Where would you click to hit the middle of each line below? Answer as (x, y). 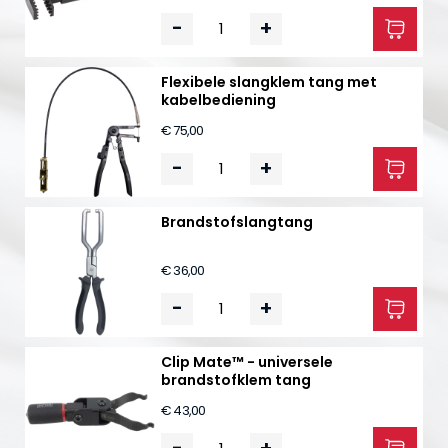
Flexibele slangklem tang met (269, 81)
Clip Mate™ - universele (247, 361)
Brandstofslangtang (237, 221)
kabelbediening (218, 99)
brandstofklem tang (236, 379)
